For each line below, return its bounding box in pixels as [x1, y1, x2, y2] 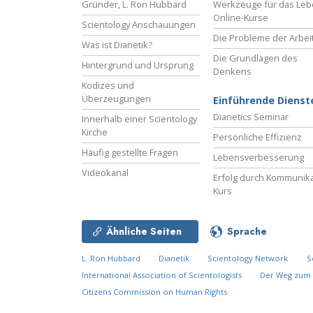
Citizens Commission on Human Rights [82, 286, 227, 297]
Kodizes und [82, 78, 134, 92]
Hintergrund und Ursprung [82, 58, 194, 71]
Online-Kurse [213, 10, 268, 24]
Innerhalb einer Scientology [82, 112, 197, 125]
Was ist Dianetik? [82, 38, 152, 51]
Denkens [213, 64, 252, 78]
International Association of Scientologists [82, 269, 242, 280]
